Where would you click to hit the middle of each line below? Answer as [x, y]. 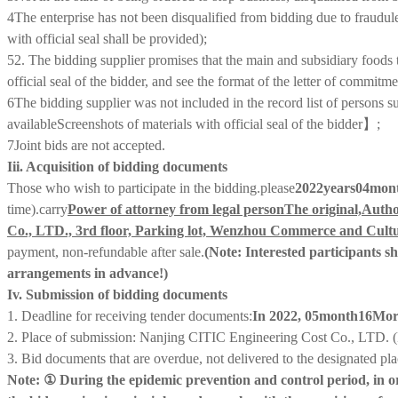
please [278, 187]
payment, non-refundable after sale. [106, 251]
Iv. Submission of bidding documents [117, 294]
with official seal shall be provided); [107, 38]
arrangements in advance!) [88, 273]
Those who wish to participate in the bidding [132, 187]
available [32, 123]
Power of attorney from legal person [176, 209]
